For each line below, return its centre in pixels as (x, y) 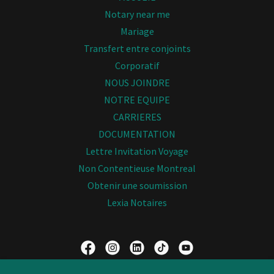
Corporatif (137, 65)
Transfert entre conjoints (137, 48)
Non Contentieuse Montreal (137, 168)
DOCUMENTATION (137, 134)
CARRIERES (137, 117)
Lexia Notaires (137, 202)
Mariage (137, 31)
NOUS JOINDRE (137, 83)
